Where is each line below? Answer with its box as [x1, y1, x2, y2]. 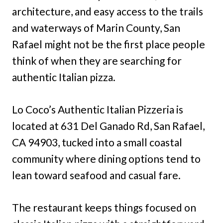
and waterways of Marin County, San [12, 21, 180, 34]
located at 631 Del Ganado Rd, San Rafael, [12, 119, 205, 132]
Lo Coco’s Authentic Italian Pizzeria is [12, 103, 183, 115]
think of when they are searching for [12, 54, 182, 67]
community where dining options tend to [12, 152, 201, 165]
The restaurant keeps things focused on [12, 201, 196, 214]
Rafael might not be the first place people [12, 37, 205, 50]
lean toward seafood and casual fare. [12, 168, 181, 181]
